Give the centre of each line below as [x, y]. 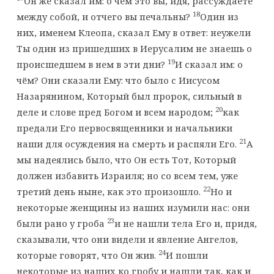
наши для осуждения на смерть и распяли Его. [128, 143]
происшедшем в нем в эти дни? [92, 64]
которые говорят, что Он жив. [87, 255]
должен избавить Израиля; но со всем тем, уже [127, 175]
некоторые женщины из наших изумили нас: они [133, 207]
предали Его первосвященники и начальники [124, 128]
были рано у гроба [61, 223]
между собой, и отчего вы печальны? [104, 16]
